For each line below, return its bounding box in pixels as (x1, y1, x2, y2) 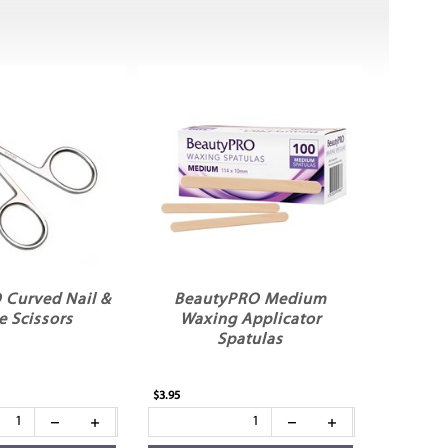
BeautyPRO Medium (173, 291, 327, 308)
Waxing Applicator (179, 311, 321, 328)
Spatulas (217, 331, 284, 348)
